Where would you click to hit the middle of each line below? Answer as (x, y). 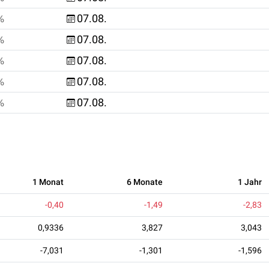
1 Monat (48, 182)
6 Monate (145, 182)
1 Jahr (250, 182)
